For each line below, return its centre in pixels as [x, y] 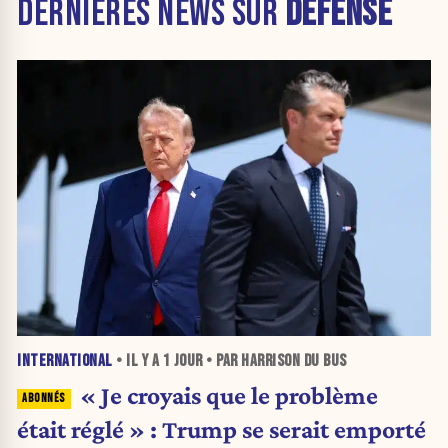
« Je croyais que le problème [228, 395]
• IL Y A [137, 360]
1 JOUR [182, 360]
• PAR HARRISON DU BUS [274, 360]
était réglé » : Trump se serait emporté [221, 429]
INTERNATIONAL [65, 360]
